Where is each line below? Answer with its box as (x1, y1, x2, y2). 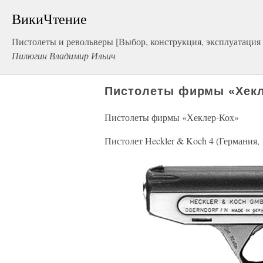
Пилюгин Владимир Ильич (12, 49, 116, 62)
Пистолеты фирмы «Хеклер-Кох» (104, 111, 239, 123)
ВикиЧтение (12, 9, 87, 28)
